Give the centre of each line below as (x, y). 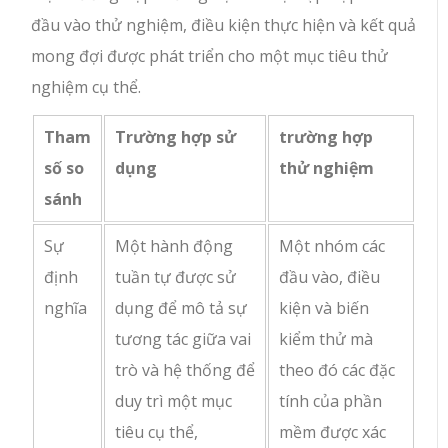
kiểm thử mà (326, 339)
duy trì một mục (174, 401)
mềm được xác (333, 432)
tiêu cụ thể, (157, 432)
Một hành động (174, 246)
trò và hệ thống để (185, 370)
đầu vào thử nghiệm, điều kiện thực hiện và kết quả (224, 25)
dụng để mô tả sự (181, 308)
